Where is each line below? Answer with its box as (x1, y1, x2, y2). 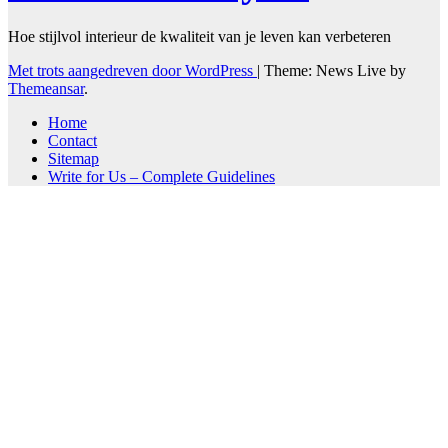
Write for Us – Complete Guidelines (48, 167, 275, 185)
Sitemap (48, 149, 99, 167)
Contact (48, 131, 97, 149)
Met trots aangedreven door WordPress (8, 61, 257, 79)
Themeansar (8, 79, 84, 97)
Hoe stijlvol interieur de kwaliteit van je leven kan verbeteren (8, 27, 391, 45)
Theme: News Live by (264, 61, 406, 79)
